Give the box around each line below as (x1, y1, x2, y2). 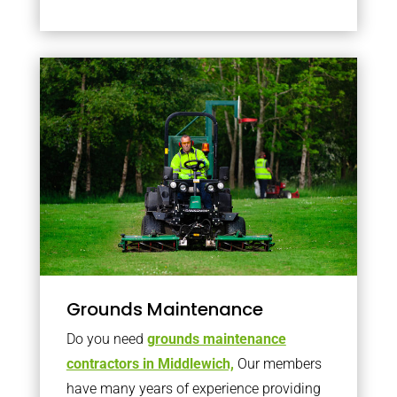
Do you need (66, 330, 147, 347)
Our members (233, 354, 322, 372)
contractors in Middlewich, (66, 354, 234, 372)
